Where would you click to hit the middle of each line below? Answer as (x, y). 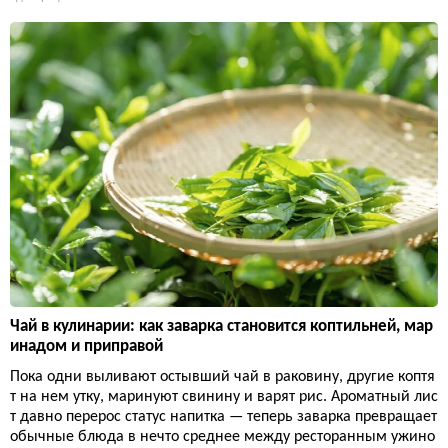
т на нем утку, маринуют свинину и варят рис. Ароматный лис (224, 397)
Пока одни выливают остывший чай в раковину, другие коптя (222, 377)
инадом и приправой (86, 347)
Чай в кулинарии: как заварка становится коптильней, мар (221, 327)
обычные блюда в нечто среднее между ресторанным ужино (222, 437)
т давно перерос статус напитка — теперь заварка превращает (223, 417)
